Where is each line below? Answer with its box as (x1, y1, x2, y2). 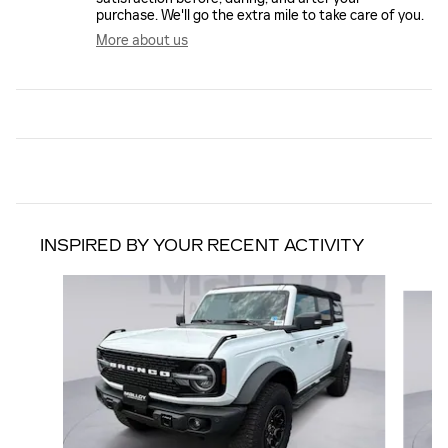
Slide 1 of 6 (15, 274, 82, 292)
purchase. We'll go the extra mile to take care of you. (96, 7, 424, 25)
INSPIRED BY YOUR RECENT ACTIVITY (40, 236, 364, 256)
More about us (96, 32, 188, 50)
